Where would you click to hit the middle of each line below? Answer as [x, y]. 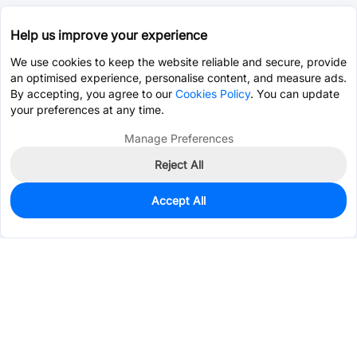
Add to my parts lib [280, 214]
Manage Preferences [178, 138]
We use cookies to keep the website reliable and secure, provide [178, 62]
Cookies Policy [213, 94]
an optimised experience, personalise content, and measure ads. [178, 78]
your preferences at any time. [87, 110]
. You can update [295, 94]
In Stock [54, 205]
